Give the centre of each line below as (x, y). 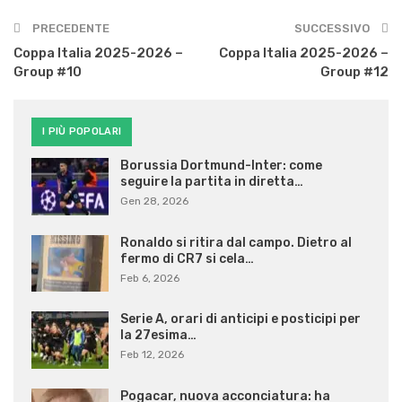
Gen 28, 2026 (154, 201)
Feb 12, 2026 (152, 355)
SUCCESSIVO (333, 28)
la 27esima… (158, 336)
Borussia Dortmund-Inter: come (221, 165)
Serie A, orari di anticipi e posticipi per (240, 319)
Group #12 (354, 71)
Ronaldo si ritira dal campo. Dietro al (236, 242)
